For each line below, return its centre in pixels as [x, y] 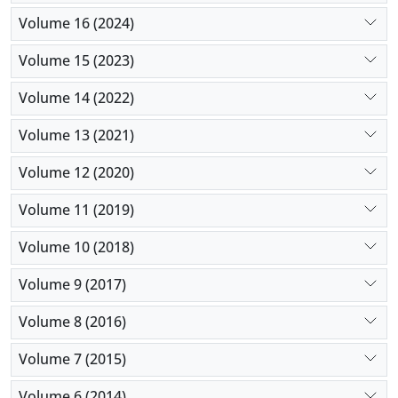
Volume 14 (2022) [76, 98]
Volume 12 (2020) [76, 173]
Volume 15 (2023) [76, 61]
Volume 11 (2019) [76, 210]
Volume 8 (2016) [72, 322]
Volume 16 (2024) [76, 24]
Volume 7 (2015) [72, 359]
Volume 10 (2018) [76, 247]
